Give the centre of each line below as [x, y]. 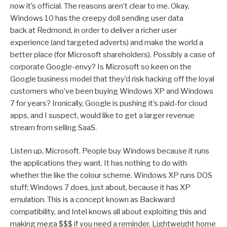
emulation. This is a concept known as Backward [92, 200]
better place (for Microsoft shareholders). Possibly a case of [112, 54]
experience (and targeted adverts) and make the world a [107, 42]
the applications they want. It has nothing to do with [99, 163]
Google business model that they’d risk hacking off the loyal [112, 79]
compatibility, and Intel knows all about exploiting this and [108, 212]
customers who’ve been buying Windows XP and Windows [112, 91]
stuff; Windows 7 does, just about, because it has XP [100, 188]
